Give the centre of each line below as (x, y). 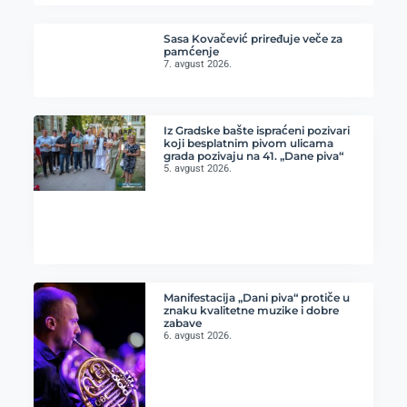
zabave (183, 323)
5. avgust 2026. (198, 169)
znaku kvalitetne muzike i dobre (252, 310)
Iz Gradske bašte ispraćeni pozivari (257, 131)
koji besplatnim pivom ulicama (249, 144)
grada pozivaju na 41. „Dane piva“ (254, 156)
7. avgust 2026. (198, 64)
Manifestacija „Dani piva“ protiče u (257, 297)
